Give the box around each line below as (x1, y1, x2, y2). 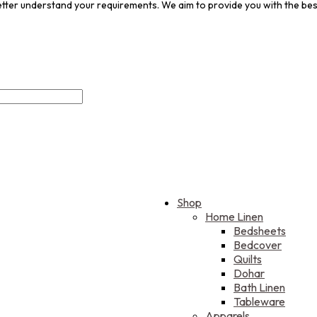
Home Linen (205, 209, 263, 224)
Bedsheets (234, 224, 286, 238)
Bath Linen (234, 280, 285, 295)
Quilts (234, 252, 262, 267)
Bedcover (234, 238, 282, 253)
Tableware (234, 294, 285, 309)
